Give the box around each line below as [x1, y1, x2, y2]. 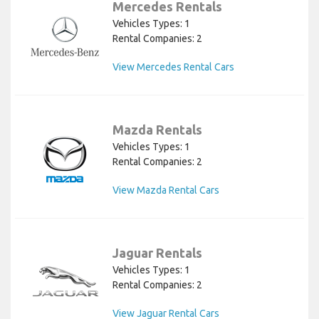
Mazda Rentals [113, 122, 202, 137]
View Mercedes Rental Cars [113, 61, 234, 73]
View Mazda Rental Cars [113, 184, 219, 196]
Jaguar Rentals [113, 245, 202, 260]
